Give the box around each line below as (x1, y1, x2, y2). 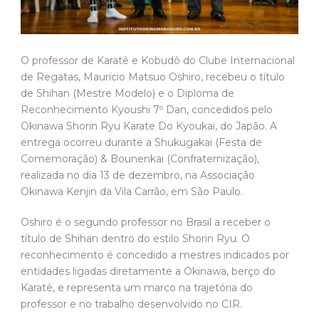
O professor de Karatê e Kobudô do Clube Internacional (21, 53, 295, 67)
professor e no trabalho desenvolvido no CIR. (21, 297, 242, 310)
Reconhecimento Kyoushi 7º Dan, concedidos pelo (21, 103, 273, 116)
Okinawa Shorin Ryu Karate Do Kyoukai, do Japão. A (21, 119, 277, 132)
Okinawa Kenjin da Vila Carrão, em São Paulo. (21, 184, 243, 198)
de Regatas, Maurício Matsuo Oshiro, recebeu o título (21, 70, 285, 83)
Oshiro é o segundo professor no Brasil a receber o (21, 215, 271, 229)
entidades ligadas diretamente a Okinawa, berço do (21, 264, 276, 278)
